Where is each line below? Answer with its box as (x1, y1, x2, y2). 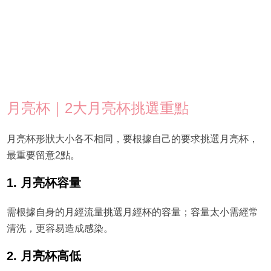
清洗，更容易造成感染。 (6, 223, 113, 234)
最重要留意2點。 (6, 150, 80, 161)
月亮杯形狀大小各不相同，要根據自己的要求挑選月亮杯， (6, 134, 258, 145)
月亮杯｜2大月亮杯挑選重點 (6, 100, 189, 117)
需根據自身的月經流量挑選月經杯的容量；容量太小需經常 (6, 207, 258, 218)
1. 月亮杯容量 (6, 176, 81, 190)
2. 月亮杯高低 (6, 249, 81, 263)
